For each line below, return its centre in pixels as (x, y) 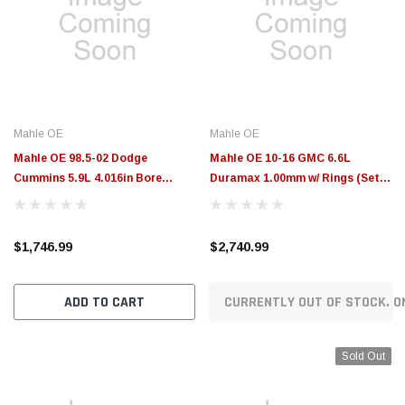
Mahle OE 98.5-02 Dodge (80, 158)
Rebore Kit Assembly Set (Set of (103, 198)
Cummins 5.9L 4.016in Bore (88, 178)
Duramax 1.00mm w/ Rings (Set (295, 178)
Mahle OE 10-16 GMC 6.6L (280, 158)
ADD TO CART (104, 302)
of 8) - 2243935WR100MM (278, 198)
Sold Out (363, 356)
